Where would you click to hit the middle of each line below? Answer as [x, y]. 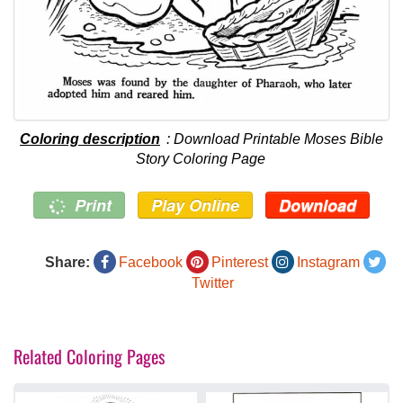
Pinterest [239, 263]
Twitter [213, 283]
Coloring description [90, 139]
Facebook [150, 263]
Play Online [196, 206]
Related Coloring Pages [89, 357]
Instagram [328, 263]
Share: [67, 263]
